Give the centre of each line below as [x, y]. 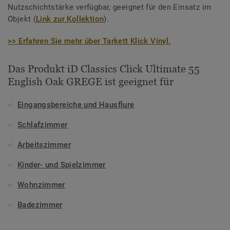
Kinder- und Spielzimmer [62, 165]
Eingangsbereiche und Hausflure [76, 105]
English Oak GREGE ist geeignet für [91, 82]
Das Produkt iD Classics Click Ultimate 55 [104, 69]
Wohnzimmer [41, 185]
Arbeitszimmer [44, 145]
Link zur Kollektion [70, 19]
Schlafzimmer [43, 125]
